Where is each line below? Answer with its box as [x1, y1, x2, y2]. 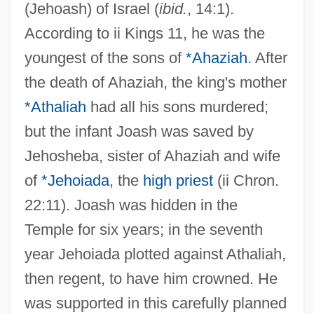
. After [247, 48, 287, 67]
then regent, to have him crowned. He [24, 269, 278, 287]
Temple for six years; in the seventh [24, 220, 263, 238]
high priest [142, 171, 213, 189]
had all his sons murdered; [86, 97, 268, 116]
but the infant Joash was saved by [24, 122, 254, 140]
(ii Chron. [212, 171, 279, 189]
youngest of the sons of [24, 48, 186, 67]
